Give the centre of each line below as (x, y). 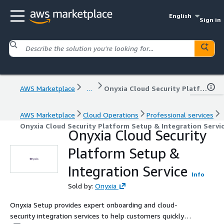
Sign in (210, 20)
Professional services (180, 114)
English (180, 16)
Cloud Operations (111, 114)
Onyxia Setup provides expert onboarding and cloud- (94, 204)
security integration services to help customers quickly (97, 215)
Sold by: (81, 185)
